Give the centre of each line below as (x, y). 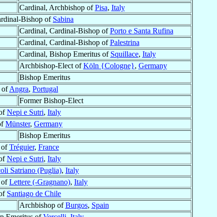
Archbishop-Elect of (51, 66)
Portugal (45, 89)
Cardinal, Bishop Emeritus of (65, 54)
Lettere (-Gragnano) (40, 182)
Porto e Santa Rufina (141, 31)
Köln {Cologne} (109, 66)
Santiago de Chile (34, 194)
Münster (18, 124)
